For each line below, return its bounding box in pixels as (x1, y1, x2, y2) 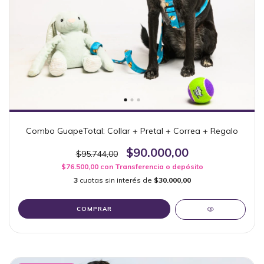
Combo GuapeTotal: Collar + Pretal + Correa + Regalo (26, 125, 238, 136)
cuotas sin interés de (79, 175, 154, 184)
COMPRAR (77, 204, 113, 213)
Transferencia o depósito (114, 161, 203, 171)
